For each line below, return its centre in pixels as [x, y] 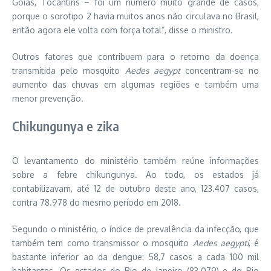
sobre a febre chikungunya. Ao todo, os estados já [135, 174]
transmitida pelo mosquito [69, 70]
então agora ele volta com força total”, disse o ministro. [122, 30]
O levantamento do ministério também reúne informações [135, 160]
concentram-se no [220, 70]
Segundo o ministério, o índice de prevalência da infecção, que [135, 229]
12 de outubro [122, 188]
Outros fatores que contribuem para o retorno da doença [135, 56]
